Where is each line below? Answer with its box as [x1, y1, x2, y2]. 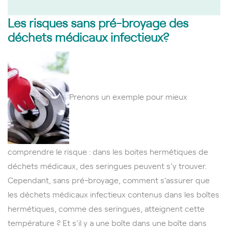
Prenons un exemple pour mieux [69, 91, 187, 102]
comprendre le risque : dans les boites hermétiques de [8, 145, 208, 157]
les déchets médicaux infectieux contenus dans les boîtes [8, 188, 219, 199]
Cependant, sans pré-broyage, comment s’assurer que [8, 174, 210, 185]
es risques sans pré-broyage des [14, 14, 188, 31]
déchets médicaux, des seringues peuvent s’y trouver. [8, 159, 207, 171]
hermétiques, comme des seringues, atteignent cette [8, 202, 205, 214]
